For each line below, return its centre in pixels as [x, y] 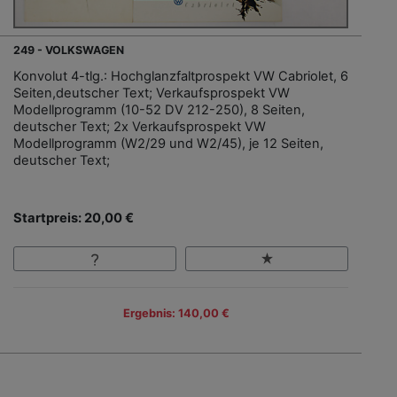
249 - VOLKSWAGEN [69, 50]
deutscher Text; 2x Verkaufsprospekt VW [140, 126]
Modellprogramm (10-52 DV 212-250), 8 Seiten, [159, 109]
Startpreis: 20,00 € [74, 218]
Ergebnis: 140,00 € [176, 314]
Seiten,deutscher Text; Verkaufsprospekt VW [152, 93]
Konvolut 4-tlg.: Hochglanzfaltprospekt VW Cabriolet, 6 [181, 76]
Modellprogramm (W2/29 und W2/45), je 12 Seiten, [168, 143]
